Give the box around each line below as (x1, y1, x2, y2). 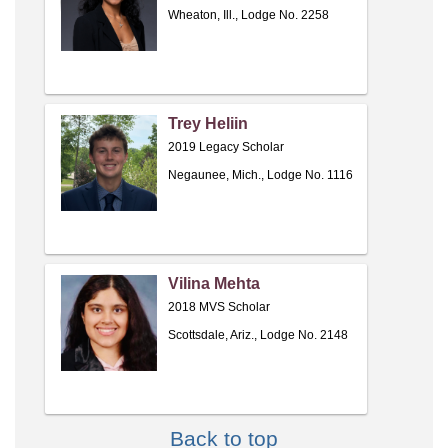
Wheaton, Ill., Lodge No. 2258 (168, 8, 329, 23)
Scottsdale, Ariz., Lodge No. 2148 (168, 328, 348, 343)
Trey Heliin (168, 115, 248, 133)
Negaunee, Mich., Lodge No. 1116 (168, 168, 353, 183)
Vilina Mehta (168, 275, 260, 293)
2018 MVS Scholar (168, 300, 270, 315)
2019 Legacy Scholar (168, 140, 284, 155)
